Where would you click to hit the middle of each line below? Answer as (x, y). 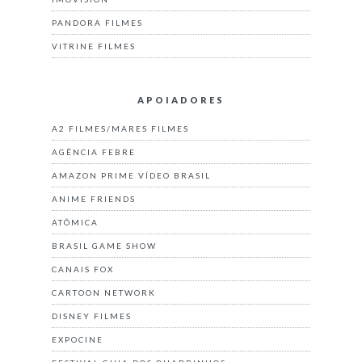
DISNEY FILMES (92, 316)
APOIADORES (181, 99)
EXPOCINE (78, 339)
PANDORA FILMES (97, 22)
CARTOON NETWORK (104, 292)
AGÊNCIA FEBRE (94, 152)
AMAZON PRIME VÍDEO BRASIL (131, 175)
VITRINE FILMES (94, 46)
